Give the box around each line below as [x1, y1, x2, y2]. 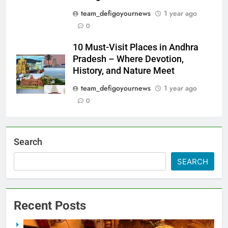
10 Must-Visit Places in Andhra [73, 42, 198, 52]
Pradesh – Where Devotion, [73, 53, 184, 64]
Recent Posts [14, 198, 86, 213]
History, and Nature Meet [73, 65, 175, 76]
